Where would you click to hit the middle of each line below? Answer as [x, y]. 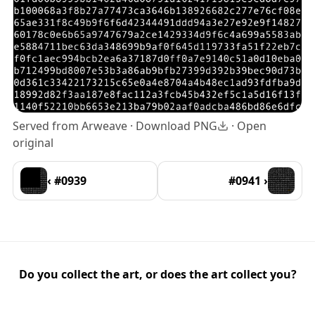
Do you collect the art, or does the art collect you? [157, 274]
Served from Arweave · [74, 126]
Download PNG [176, 126]
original [33, 143]
